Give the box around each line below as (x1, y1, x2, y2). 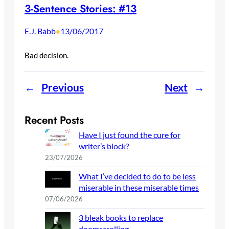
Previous (41, 81, 84, 94)
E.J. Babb (25, 26, 56, 36)
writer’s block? (79, 141, 129, 151)
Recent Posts (25, 112, 84, 128)
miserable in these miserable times (79, 182, 199, 192)
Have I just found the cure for (79, 129, 180, 140)
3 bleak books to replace (79, 212, 163, 222)
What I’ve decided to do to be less (79, 171, 196, 181)
